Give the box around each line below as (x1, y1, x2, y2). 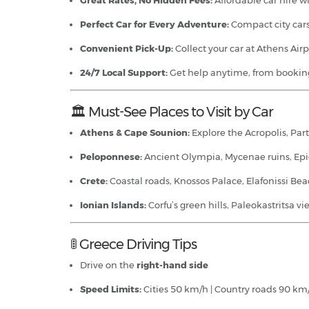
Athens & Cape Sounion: (80, 127, 190, 139)
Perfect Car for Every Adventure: (80, 19, 229, 30)
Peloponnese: (80, 151, 142, 163)
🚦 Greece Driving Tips (70, 236, 197, 253)
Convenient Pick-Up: (80, 43, 173, 54)
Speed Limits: (80, 283, 141, 295)
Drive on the (80, 259, 137, 271)
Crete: (80, 175, 108, 187)
